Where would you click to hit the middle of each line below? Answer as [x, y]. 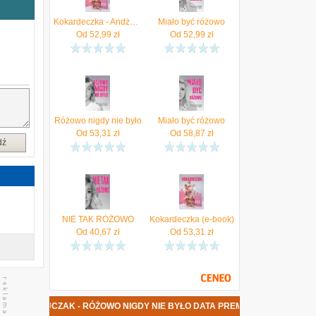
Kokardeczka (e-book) [192, 219]
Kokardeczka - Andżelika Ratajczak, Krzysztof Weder [134, 22]
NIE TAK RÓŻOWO [98, 219]
